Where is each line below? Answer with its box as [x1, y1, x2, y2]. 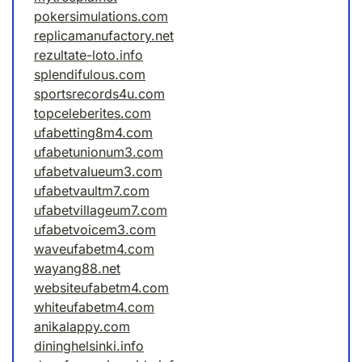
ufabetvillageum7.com [34, 202, 167, 219]
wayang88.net [34, 260, 120, 277]
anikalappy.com [34, 318, 130, 335]
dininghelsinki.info [34, 338, 144, 355]
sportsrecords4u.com [34, 86, 165, 103]
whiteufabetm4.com [34, 299, 154, 316]
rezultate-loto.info [34, 47, 143, 64]
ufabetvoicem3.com [34, 221, 156, 238]
